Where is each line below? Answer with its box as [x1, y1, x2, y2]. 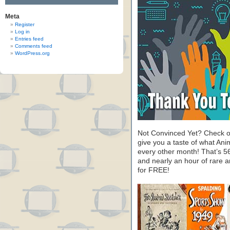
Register [15, 22, 34, 27]
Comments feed [15, 43, 52, 49]
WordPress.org [15, 50, 50, 56]
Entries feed [15, 36, 44, 42]
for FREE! [138, 166, 169, 174]
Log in [15, 29, 30, 34]
